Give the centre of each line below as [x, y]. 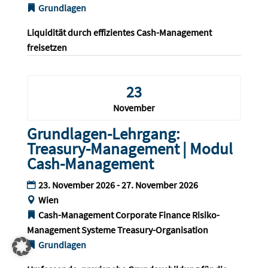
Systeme [98, 230]
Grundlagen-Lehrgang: [103, 134]
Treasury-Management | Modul [130, 149]
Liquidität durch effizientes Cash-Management [120, 33]
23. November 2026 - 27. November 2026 [118, 185]
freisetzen [47, 48]
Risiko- [205, 215]
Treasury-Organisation [162, 230]
